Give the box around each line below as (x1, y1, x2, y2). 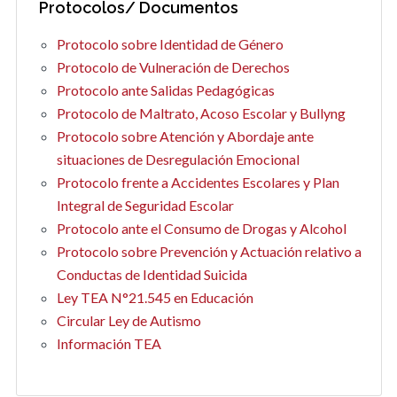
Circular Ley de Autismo (56, 312, 201, 330)
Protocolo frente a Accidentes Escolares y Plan (56, 174, 339, 191)
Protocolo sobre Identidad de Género (56, 35, 284, 53)
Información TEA (56, 335, 161, 353)
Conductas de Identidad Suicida (56, 266, 247, 284)
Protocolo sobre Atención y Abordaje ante (56, 128, 314, 145)
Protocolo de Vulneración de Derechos (56, 58, 290, 76)
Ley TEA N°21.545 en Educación (56, 289, 253, 307)
